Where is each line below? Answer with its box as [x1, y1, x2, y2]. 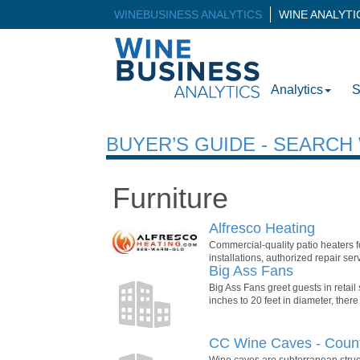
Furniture [112, 181, 228, 215]
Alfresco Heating [209, 219, 315, 236]
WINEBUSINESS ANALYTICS [114, 8, 262, 21]
